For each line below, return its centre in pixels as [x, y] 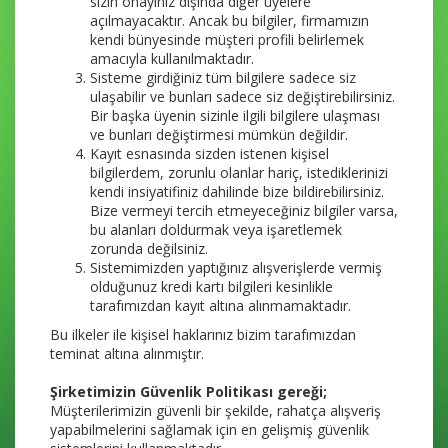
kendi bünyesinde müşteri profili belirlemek [227, 39]
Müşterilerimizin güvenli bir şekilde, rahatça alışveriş [215, 410]
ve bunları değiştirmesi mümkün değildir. [219, 134]
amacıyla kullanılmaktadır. [172, 58]
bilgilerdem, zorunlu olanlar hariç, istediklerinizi [239, 172]
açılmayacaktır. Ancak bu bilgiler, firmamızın [229, 20]
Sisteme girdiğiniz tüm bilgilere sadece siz [223, 77]
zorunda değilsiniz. [149, 248]
